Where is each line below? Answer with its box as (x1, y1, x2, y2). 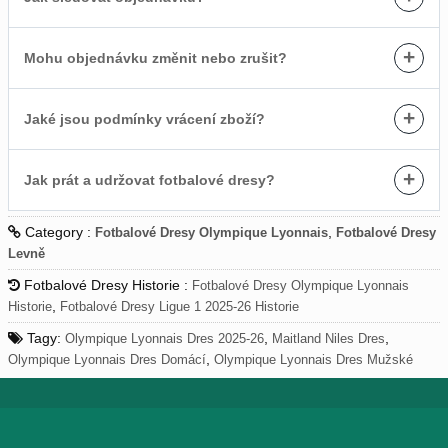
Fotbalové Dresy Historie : (20, 277, 192, 294)
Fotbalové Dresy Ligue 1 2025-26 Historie (60, 299, 299, 315)
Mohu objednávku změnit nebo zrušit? (24, 50, 287, 67)
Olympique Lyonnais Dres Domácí (8, 352, 206, 368)
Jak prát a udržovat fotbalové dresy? (24, 172, 275, 189)
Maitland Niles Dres (272, 331, 385, 347)
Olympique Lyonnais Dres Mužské (214, 352, 413, 368)
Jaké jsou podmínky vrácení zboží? (24, 111, 265, 128)
